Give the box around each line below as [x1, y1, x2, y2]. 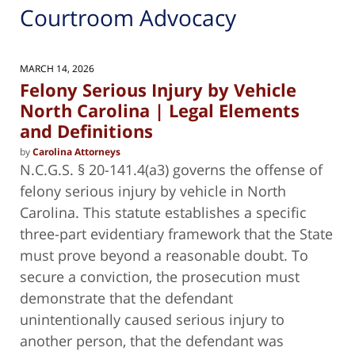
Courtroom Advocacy [20, 2, 236, 32]
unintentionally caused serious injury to [20, 309, 284, 329]
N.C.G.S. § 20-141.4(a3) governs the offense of [20, 159, 323, 179]
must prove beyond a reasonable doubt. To [20, 245, 308, 265]
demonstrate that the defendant [20, 288, 233, 307]
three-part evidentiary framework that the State [20, 223, 333, 243]
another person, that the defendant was [20, 330, 284, 350]
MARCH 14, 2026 [20, 62, 94, 75]
